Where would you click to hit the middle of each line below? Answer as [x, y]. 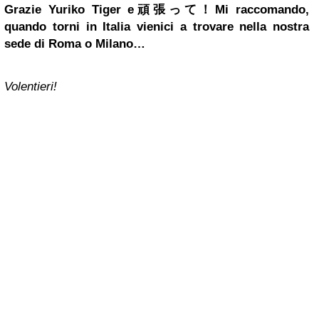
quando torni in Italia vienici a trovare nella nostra [157, 26]
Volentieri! [31, 86]
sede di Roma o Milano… [75, 43]
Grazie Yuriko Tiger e [69, 9]
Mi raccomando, [262, 9]
